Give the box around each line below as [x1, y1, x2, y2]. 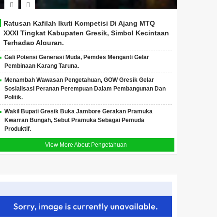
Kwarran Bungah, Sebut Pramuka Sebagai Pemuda [4, 117, 145, 124]
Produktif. [4, 125, 31, 132]
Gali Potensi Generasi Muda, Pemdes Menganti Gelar [4, 54, 150, 61]
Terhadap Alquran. [3, 39, 64, 46]
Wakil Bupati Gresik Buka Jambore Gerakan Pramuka [4, 108, 153, 115]
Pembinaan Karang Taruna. [4, 62, 79, 69]
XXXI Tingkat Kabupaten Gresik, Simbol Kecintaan [3, 29, 170, 37]
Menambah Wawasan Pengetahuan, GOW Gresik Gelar [4, 77, 155, 83]
